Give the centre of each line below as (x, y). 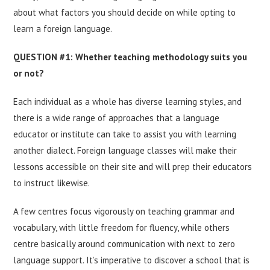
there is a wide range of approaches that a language (117, 118)
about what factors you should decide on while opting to (125, 12)
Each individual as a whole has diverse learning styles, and (128, 101)
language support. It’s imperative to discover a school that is (132, 260)
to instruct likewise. (53, 183)
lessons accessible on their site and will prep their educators (133, 166)
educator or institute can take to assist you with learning (125, 134)
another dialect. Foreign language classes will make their (125, 150)
